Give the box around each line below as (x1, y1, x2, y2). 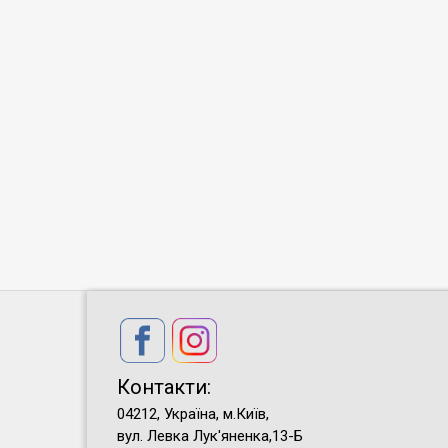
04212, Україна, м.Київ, (117, 405, 269, 423)
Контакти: (117, 375, 211, 399)
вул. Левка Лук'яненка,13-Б (117, 427, 303, 445)
